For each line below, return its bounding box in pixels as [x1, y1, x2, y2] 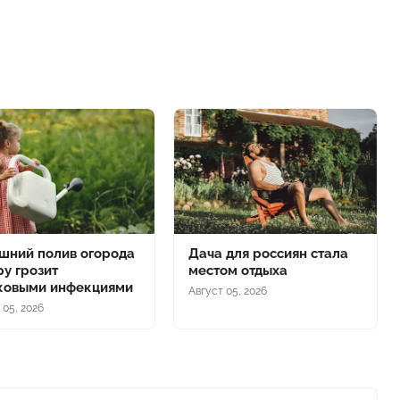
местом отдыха [187, 262, 287, 279]
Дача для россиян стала [187, 245, 348, 262]
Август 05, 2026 [187, 284, 267, 297]
